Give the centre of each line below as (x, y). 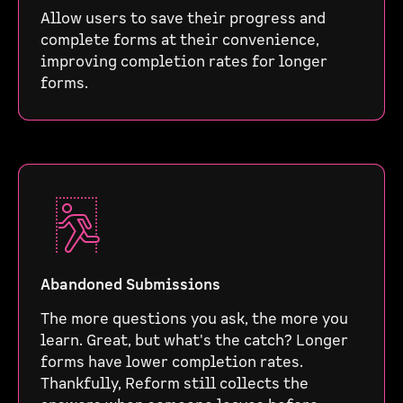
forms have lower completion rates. (172, 363)
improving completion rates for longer (184, 62)
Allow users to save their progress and (183, 19)
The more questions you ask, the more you (194, 319)
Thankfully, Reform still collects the (175, 384)
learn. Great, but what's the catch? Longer (194, 341)
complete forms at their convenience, (180, 40)
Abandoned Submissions (130, 285)
